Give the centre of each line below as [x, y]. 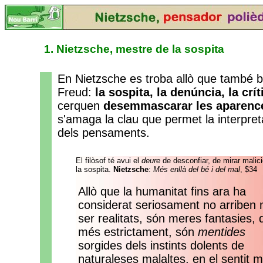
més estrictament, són [138, 232]
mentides [222, 232]
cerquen [80, 106]
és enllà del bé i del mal [200, 169]
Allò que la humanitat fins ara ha [162, 191]
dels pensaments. [104, 133]
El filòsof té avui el [109, 161]
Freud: [76, 92]
